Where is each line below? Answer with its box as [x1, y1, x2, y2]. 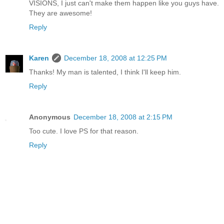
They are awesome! [29, 9, 92, 17]
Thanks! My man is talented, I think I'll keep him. [29, 68, 181, 76]
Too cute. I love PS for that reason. [29, 127, 138, 135]
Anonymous [29, 113, 70, 121]
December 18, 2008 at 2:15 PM [73, 113, 172, 121]
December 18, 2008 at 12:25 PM [64, 54, 167, 62]
